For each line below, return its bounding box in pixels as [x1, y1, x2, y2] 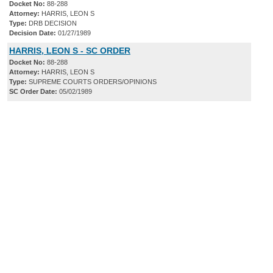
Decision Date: [9, 29, 56, 37]
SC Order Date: [9, 88, 57, 96]
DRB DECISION [27, 19, 77, 27]
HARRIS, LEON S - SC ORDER [9, 46, 130, 56]
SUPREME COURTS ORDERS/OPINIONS [27, 78, 157, 86]
